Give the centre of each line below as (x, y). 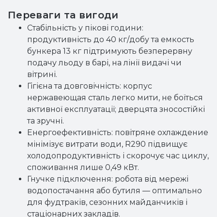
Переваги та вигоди (63, 15)
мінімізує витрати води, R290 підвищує (107, 144)
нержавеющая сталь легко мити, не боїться (115, 98)
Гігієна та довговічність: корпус (90, 86)
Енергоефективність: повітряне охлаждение (118, 132)
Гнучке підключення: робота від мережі (108, 179)
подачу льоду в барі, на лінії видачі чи (104, 63)
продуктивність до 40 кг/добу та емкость (111, 39)
